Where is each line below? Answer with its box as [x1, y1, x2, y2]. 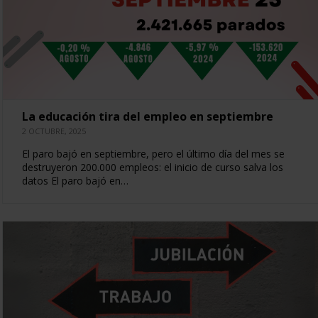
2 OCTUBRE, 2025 [21, 125, 86, 136]
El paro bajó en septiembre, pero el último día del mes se [21, 146, 285, 160]
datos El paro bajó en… [21, 173, 128, 187]
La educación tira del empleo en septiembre [21, 108, 273, 124]
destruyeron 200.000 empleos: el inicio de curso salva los [21, 160, 283, 174]
